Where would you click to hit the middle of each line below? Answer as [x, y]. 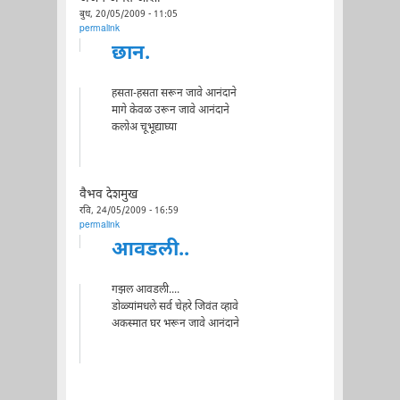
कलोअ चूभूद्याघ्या [144, 127]
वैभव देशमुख [108, 195]
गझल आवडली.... [145, 290]
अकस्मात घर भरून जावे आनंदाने [175, 324]
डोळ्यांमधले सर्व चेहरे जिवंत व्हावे [175, 307]
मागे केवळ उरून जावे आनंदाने [170, 110]
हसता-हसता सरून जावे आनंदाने [174, 93]
